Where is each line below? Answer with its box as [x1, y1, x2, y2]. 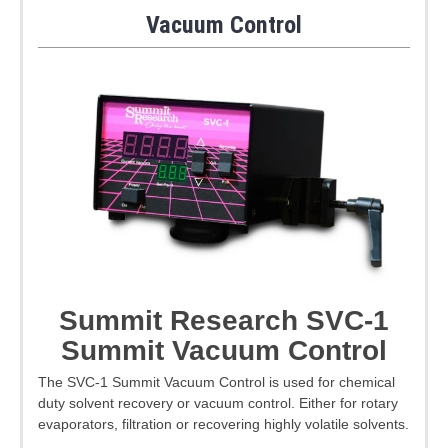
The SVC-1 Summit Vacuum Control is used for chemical [38, 373, 395, 390]
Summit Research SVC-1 [59, 305, 389, 337]
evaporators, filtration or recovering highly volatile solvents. [38, 415, 409, 432]
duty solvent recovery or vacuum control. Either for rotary [38, 394, 398, 411]
